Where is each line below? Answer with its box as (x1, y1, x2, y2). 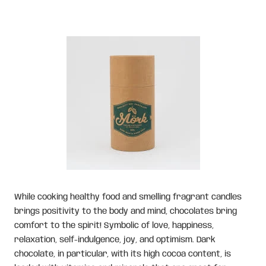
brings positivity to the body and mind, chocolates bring (14, 207, 237, 216)
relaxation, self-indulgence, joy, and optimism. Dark (14, 236, 216, 244)
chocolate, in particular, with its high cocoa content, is (14, 250, 231, 258)
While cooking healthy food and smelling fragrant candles (14, 193, 242, 201)
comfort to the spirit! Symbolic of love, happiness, (14, 221, 214, 230)
